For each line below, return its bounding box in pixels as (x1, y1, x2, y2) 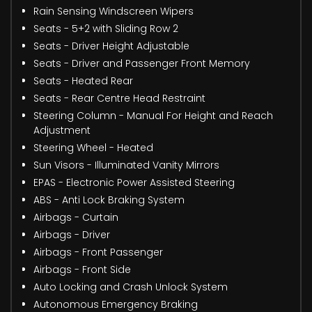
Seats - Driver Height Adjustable (33, 38, 189, 53)
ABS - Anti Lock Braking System (33, 192, 185, 207)
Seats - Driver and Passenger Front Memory (33, 56, 250, 70)
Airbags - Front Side (33, 262, 131, 276)
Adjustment (33, 123, 91, 137)
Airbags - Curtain (33, 210, 118, 224)
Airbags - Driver (33, 227, 110, 242)
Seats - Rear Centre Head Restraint (33, 91, 205, 105)
